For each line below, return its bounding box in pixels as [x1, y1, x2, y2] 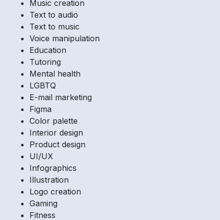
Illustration [29, 175, 69, 185]
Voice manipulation [29, 33, 100, 44]
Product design [29, 139, 85, 150]
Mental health [29, 69, 81, 79]
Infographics [29, 163, 77, 173]
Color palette [29, 116, 78, 126]
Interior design [29, 128, 83, 138]
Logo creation [29, 187, 81, 197]
